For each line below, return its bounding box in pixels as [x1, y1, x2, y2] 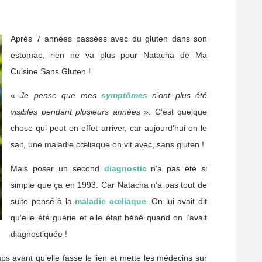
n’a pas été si [146, 164, 207, 174]
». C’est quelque [140, 107, 207, 117]
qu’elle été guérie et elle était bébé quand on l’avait [11, 213, 207, 223]
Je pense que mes [15, 91, 101, 101]
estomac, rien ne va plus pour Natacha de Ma [11, 50, 207, 60]
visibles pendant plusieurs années [11, 107, 140, 117]
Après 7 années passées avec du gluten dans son [11, 34, 207, 44]
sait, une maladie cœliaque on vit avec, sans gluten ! [11, 140, 204, 150]
